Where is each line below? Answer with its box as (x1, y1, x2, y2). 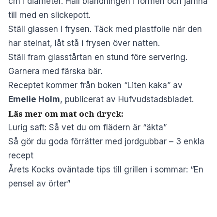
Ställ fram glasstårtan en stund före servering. (8, 52, 187, 62)
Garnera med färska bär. (8, 66, 102, 77)
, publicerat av (60, 94, 118, 105)
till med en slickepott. (8, 10, 91, 20)
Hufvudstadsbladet (118, 94, 192, 105)
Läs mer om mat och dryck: (8, 108, 124, 120)
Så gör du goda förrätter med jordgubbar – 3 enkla (8, 137, 204, 147)
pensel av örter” (8, 179, 70, 189)
